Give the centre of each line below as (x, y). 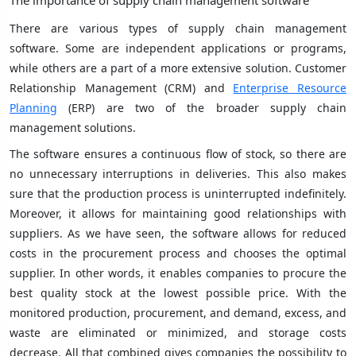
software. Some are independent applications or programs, (178, 48)
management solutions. (74, 128)
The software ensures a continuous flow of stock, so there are (178, 154)
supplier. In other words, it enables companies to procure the (178, 273)
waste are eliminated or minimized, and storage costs (178, 333)
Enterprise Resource (290, 88)
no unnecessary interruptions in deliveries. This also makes (178, 174)
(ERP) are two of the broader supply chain (202, 108)
